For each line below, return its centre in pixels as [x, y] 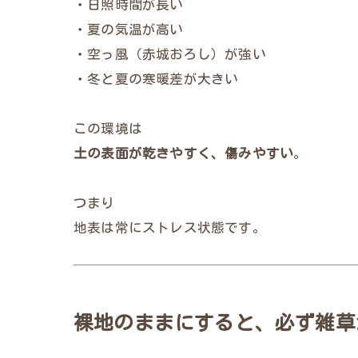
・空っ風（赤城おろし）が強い [170, 54]
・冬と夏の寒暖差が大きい [156, 79]
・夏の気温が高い [129, 29]
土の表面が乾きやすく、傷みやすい [184, 153]
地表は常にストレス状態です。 [170, 227]
